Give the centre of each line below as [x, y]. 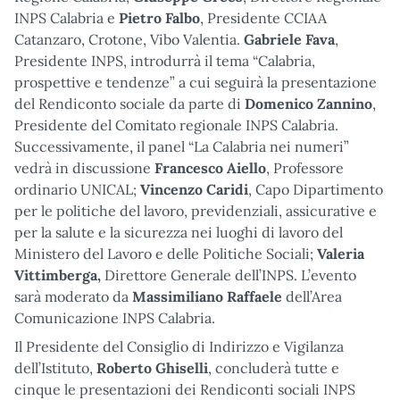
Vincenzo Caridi [194, 189]
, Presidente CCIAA [263, 17]
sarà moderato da [73, 296]
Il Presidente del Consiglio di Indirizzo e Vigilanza [179, 346]
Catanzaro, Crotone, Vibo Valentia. [129, 39]
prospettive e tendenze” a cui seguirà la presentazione [196, 82]
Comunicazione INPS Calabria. [115, 317]
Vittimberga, [59, 275]
